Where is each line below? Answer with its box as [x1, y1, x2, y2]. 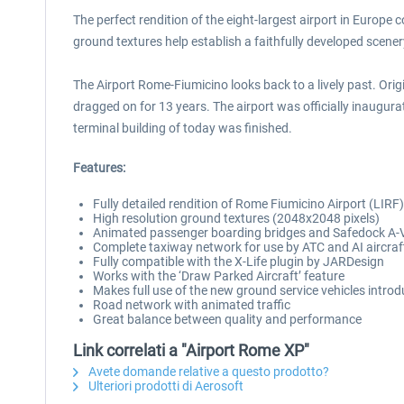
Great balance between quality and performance [93, 312, 362, 326]
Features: [73, 161, 125, 175]
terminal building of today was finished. [73, 121, 292, 135]
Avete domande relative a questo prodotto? [86, 364, 329, 379]
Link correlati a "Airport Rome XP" [73, 341, 309, 360]
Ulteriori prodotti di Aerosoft [86, 379, 243, 393]
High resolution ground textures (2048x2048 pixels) [93, 211, 380, 225]
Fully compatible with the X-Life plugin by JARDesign [93, 254, 384, 269]
